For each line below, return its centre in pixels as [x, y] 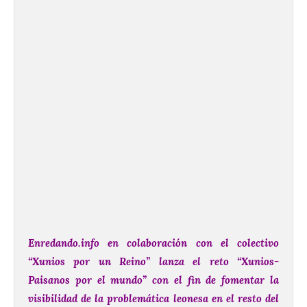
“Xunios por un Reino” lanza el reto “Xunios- [153, 262]
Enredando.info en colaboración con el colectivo [153, 243]
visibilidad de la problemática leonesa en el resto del [153, 299]
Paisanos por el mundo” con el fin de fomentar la [153, 280]
